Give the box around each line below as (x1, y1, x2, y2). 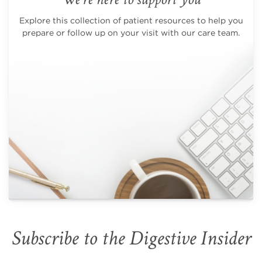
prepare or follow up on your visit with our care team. (22, 27, 240, 38)
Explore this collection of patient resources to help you (19, 15, 243, 26)
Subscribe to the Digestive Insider (11, 225, 251, 251)
